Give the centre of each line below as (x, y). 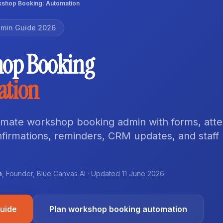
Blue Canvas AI (61, 173)
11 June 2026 (143, 173)
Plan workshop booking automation (118, 209)
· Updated (104, 173)
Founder (19, 173)
